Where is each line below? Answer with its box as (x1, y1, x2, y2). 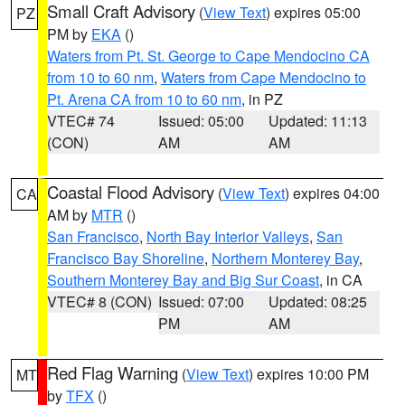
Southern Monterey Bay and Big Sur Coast (47, 269, 319, 290)
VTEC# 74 (47, 110, 115, 131)
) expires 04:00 (285, 183, 380, 203)
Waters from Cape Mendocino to (161, 67, 366, 88)
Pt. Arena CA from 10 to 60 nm (47, 89, 241, 109)
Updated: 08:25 (268, 291, 368, 312)
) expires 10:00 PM (249, 363, 369, 384)
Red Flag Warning (47, 361, 178, 384)
